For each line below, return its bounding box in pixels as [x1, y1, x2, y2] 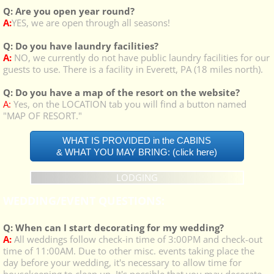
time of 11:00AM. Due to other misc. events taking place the [3, 245, 254, 257]
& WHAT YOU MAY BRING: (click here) [56, 147, 218, 157]
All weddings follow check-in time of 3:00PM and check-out [12, 233, 262, 245]
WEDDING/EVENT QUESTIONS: [3, 193, 165, 208]
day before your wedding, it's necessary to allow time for [3, 256, 242, 268]
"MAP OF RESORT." [3, 109, 82, 122]
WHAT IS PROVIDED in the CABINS [62, 135, 212, 146]
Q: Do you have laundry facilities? [3, 40, 158, 52]
